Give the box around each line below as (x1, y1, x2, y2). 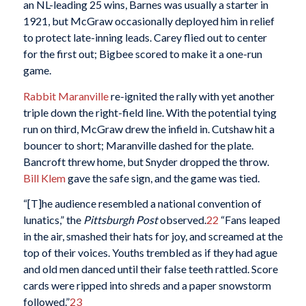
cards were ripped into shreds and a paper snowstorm (23, 279, 271, 292)
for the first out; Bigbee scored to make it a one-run (23, 46, 262, 60)
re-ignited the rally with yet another (108, 89, 275, 102)
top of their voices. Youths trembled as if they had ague (23, 246, 277, 260)
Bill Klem (23, 171, 66, 184)
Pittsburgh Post (83, 213, 158, 227)
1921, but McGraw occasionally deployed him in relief (23, 14, 275, 27)
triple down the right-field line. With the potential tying (23, 105, 277, 119)
